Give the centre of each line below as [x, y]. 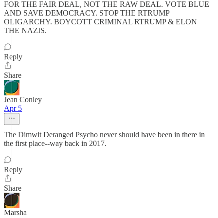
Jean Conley [23, 100]
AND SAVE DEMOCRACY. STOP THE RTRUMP [87, 13]
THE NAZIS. [25, 30]
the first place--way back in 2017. [55, 143]
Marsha [15, 212]
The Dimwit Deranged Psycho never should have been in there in [104, 135]
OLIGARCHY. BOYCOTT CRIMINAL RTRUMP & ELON [100, 22]
